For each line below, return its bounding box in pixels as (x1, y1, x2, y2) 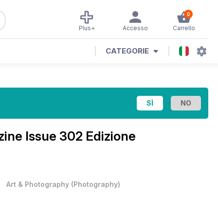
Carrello (173, 24, 195, 32)
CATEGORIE (106, 46, 149, 55)
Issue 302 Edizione (25, 128, 136, 144)
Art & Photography (6, 180, 69, 188)
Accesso (123, 24, 148, 32)
